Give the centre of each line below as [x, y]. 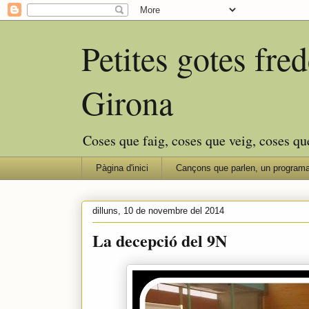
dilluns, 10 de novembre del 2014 [158, 211]
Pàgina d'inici [122, 168]
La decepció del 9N [160, 240]
